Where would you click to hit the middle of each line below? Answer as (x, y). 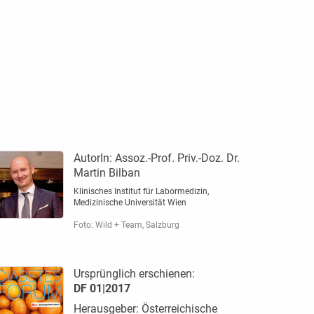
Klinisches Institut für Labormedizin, (141, 191)
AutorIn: (94, 158)
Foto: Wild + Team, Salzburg (126, 225)
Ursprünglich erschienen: (134, 273)
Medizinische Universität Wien (130, 202)
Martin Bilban (107, 172)
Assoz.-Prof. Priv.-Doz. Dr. (177, 158)
